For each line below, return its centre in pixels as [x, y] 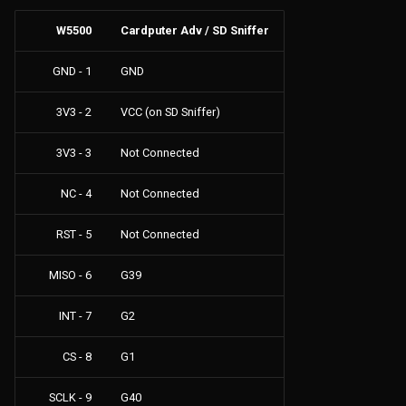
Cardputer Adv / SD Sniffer [195, 30]
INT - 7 [75, 315]
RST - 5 [74, 234]
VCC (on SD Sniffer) [170, 111]
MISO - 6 [70, 275]
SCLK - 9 [70, 397]
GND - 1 [72, 71]
